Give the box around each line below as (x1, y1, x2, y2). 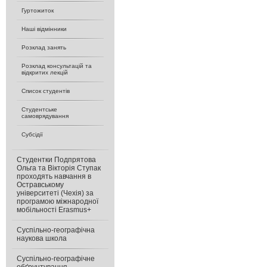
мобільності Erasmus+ (17, 206, 91, 214)
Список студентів (21, 88, 70, 94)
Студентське (21, 106, 57, 113)
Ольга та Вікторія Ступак (17, 164, 101, 172)
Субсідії (21, 131, 43, 138)
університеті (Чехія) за (17, 189, 94, 197)
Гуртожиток (21, 7, 54, 14)
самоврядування (21, 113, 69, 119)
